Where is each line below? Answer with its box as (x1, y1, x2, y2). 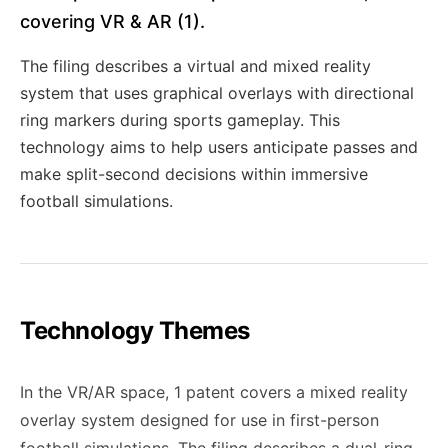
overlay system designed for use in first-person (20, 410, 379, 430)
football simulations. (20, 191, 173, 211)
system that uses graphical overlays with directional (20, 83, 414, 103)
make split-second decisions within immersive (20, 164, 368, 184)
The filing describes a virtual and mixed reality (20, 56, 371, 76)
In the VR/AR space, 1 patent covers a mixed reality (20, 382, 408, 402)
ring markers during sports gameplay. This (20, 110, 340, 130)
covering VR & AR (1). (20, 11, 205, 32)
